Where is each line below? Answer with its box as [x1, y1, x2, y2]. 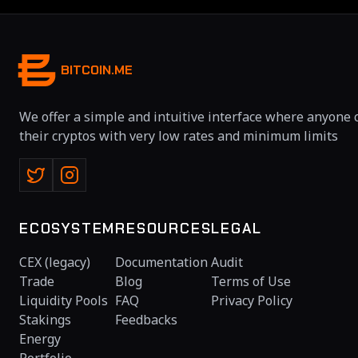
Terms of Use [211, 272, 292, 290]
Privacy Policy [211, 292, 293, 309]
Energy [19, 330, 61, 348]
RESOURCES [115, 219, 212, 238]
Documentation [115, 253, 209, 271]
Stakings [19, 311, 71, 328]
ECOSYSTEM [19, 219, 116, 238]
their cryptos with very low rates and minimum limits [19, 127, 338, 145]
